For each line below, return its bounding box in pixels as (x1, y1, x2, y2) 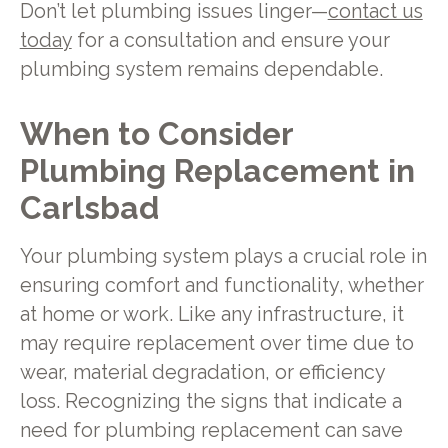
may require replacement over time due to (19, 331, 414, 355)
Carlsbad (19, 189, 159, 227)
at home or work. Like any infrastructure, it (19, 302, 404, 326)
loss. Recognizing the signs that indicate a (19, 389, 402, 413)
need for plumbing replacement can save (19, 418, 403, 442)
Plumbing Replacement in (19, 152, 415, 190)
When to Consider (19, 115, 293, 153)
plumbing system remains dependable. (19, 57, 383, 81)
